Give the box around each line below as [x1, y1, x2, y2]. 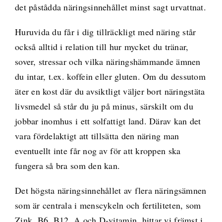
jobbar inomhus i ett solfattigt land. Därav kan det [14, 115, 201, 127]
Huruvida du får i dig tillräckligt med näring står [14, 26, 196, 38]
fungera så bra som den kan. [14, 160, 120, 172]
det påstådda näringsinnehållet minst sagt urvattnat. [14, 1, 207, 13]
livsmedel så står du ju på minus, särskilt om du [14, 100, 193, 112]
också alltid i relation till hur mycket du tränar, [14, 41, 189, 53]
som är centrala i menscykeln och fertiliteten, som [14, 199, 201, 212]
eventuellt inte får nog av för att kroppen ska [14, 145, 181, 157]
